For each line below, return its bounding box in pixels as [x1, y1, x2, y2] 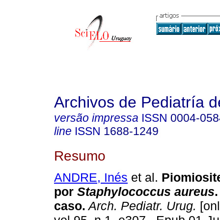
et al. [128, 170, 158, 185]
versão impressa [54, 111, 138, 124]
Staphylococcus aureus [77, 185, 215, 199]
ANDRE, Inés [54, 170, 128, 185]
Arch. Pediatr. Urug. [85, 199, 196, 213]
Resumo [54, 147, 106, 164]
